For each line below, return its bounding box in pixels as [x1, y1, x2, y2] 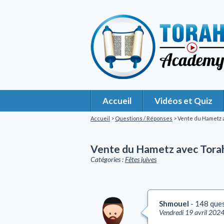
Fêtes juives [125, 155, 156, 163]
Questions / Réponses [115, 115, 172, 121]
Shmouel [159, 199, 189, 208]
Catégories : [90, 155, 125, 163]
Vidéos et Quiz [154, 95, 212, 106]
